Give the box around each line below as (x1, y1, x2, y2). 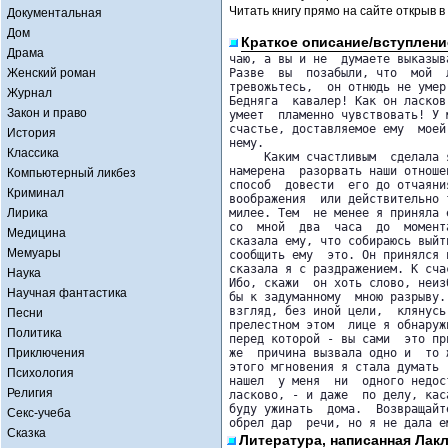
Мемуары (7, 246, 61, 260)
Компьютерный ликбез (7, 166, 136, 180)
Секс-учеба (7, 406, 71, 420)
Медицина (7, 226, 66, 240)
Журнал (7, 86, 52, 100)
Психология (7, 366, 74, 380)
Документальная (7, 6, 102, 20)
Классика (7, 146, 59, 160)
